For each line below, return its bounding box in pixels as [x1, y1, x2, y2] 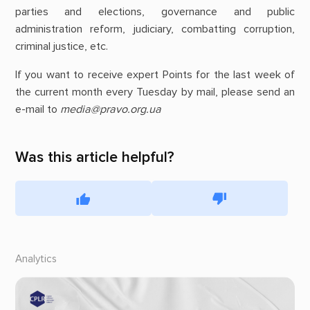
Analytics [15, 253, 57, 266]
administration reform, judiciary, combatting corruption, [15, 22, 295, 37]
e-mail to [15, 102, 60, 117]
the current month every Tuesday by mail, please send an [15, 85, 295, 100]
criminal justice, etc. [15, 39, 111, 54]
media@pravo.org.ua [60, 102, 161, 117]
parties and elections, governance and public [15, 5, 295, 19]
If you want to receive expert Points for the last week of [15, 68, 295, 82]
